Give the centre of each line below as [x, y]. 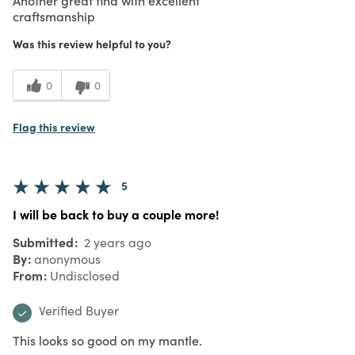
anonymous [67, 258]
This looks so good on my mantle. [107, 340]
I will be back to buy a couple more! [116, 214]
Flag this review [54, 126]
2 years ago [116, 242]
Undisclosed [85, 275]
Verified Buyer [79, 310]
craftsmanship [54, 15]
